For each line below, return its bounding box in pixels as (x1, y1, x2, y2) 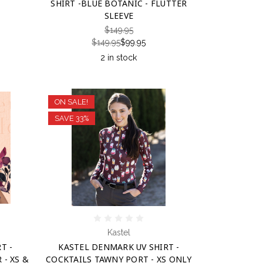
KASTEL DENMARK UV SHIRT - (58, 241, 180, 253)
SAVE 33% (54, 113, 89, 123)
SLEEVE (104, 10, 134, 22)
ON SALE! (54, 97, 88, 106)
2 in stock (100, 53, 137, 63)
